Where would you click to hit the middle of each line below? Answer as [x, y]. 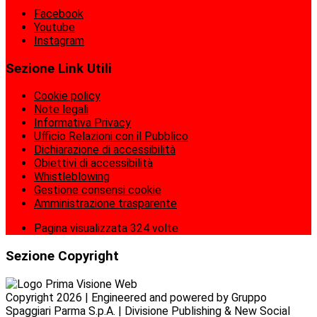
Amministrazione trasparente [105, 204]
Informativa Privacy [82, 123]
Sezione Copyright [62, 257]
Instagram [59, 41]
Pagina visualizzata [82, 229]
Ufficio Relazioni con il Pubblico [111, 137]
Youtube [54, 27]
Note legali [61, 110]
